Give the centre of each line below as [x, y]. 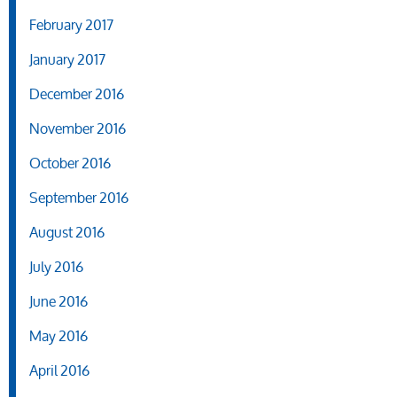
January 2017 [67, 59]
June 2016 [58, 301]
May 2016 [58, 336]
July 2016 [56, 267]
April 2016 [59, 370]
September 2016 [79, 198]
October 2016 [70, 163]
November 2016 [78, 128]
